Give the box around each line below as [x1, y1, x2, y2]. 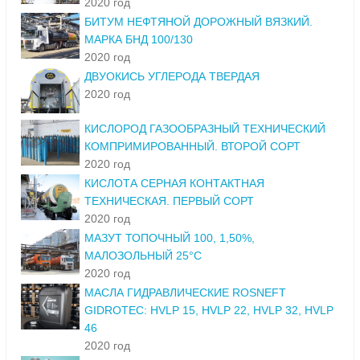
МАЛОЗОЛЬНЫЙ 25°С [84, 249, 202, 263]
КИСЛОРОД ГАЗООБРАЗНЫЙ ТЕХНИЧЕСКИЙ [84, 122, 325, 136]
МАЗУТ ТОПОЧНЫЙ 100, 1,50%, [84, 231, 255, 245]
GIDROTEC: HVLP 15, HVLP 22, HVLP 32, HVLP [84, 304, 333, 317]
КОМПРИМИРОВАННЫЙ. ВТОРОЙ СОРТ [84, 140, 301, 153]
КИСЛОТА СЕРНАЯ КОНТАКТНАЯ [84, 177, 264, 190]
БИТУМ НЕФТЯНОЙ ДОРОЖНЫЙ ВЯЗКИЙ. [84, 15, 313, 29]
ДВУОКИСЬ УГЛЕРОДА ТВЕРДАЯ [84, 70, 260, 84]
